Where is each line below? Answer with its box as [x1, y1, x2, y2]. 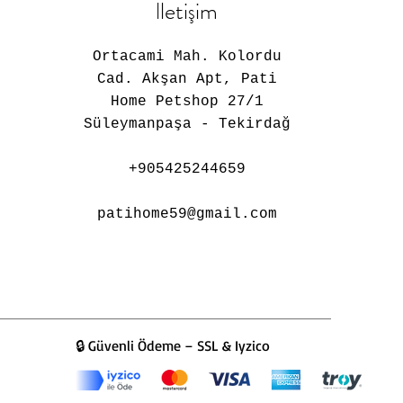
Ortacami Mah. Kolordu [93, 49, 282, 65]
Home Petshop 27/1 [111, 94, 264, 110]
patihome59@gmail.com [97, 206, 278, 222]
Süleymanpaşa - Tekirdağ [84, 116, 291, 132]
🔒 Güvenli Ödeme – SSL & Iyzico [76, 336, 270, 354]
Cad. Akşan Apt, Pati [97, 71, 278, 87]
